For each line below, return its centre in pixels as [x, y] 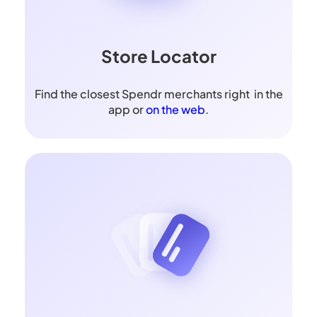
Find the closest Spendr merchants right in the [158, 94]
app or [127, 110]
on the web [175, 110]
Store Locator [158, 56]
